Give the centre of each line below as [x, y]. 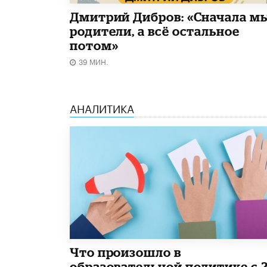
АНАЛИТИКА [102, 108]
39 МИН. [94, 61]
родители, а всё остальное [155, 31]
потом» [94, 46]
